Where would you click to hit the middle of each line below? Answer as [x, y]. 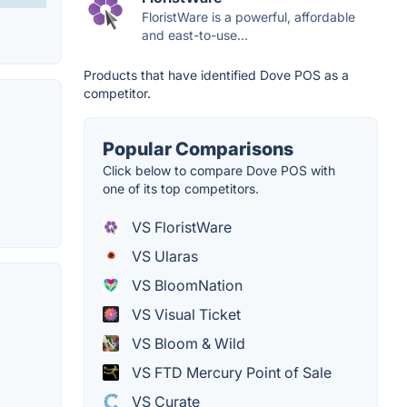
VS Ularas [163, 257]
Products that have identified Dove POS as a [216, 75]
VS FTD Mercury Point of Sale [230, 373]
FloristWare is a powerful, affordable [248, 17]
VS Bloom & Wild [187, 344]
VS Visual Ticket [184, 315]
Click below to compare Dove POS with [219, 171]
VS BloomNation [185, 286]
